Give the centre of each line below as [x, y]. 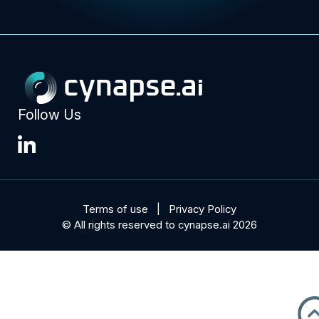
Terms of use [115, 210]
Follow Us [49, 115]
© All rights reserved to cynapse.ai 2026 [159, 225]
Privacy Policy [203, 210]
